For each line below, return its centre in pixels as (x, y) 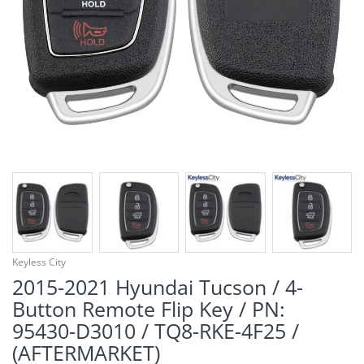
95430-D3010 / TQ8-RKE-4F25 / (156, 330)
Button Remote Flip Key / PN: (149, 308)
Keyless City (39, 262)
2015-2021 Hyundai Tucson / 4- (158, 286)
